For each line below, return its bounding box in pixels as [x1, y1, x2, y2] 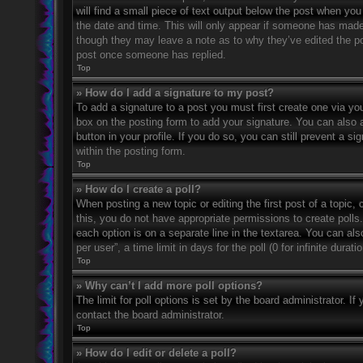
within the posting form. [76, 145, 186, 157]
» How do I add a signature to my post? [76, 87, 274, 99]
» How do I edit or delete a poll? [76, 347, 237, 359]
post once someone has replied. [76, 49, 226, 61]
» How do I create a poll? [76, 183, 201, 195]
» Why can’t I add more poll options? [76, 280, 263, 292]
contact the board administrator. [76, 309, 224, 321]
